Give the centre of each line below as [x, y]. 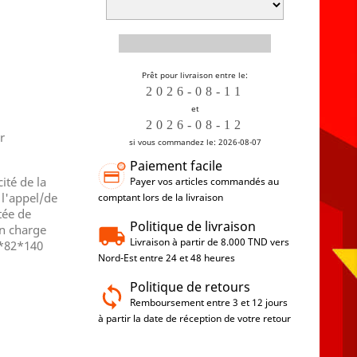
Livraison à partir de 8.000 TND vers [210, 241]
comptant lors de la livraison [161, 197]
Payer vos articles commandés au [205, 181]
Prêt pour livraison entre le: [195, 75]
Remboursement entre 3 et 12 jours [209, 302]
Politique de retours [190, 286]
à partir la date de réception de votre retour [195, 318]
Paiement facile [177, 165]
